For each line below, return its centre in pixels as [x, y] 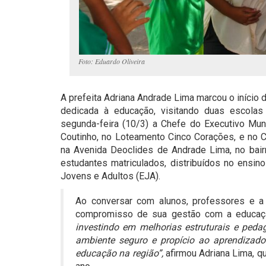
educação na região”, [119, 253]
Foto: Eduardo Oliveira [112, 61]
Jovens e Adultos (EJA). [112, 176]
